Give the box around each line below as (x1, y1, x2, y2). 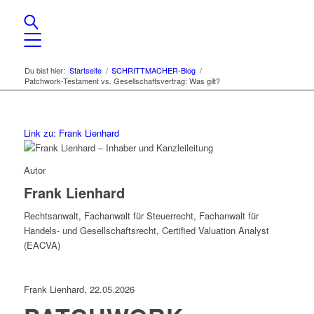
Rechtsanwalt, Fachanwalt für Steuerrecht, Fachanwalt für (23, 209, 259, 223)
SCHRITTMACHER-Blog (111, 64, 196, 76)
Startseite (69, 64, 102, 76)
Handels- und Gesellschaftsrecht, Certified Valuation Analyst (23, 224, 269, 238)
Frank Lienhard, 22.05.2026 (23, 282, 135, 296)
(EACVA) (23, 238, 60, 252)
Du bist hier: (24, 64, 65, 76)
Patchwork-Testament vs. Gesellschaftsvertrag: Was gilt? (24, 75, 220, 86)
